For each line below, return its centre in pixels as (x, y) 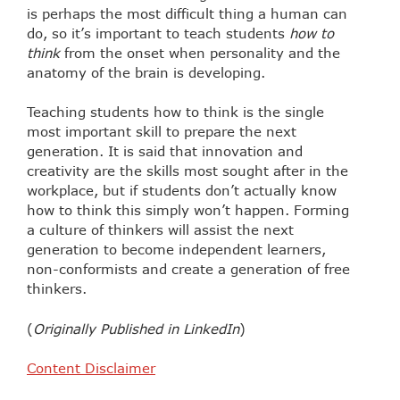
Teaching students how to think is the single (175, 112)
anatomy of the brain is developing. (146, 72)
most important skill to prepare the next (162, 132)
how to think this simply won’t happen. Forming (188, 210)
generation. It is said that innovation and (165, 151)
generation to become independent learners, (176, 250)
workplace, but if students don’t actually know (182, 191)
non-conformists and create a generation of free (188, 269)
